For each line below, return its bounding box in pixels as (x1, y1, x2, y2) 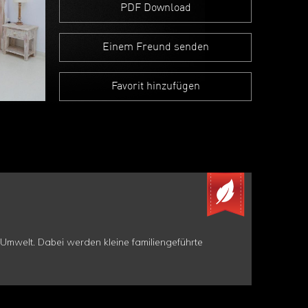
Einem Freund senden (102, 42, 209, 53)
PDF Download (120, 3, 191, 14)
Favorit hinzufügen (111, 81, 200, 92)
